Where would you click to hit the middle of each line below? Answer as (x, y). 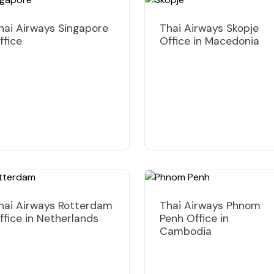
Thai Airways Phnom (210, 205)
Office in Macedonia (209, 41)
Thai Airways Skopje (209, 28)
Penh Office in (194, 218)
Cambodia (186, 231)
